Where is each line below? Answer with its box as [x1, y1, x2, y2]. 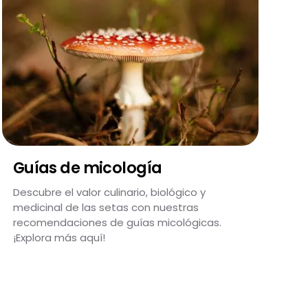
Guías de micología [12, 157, 162, 179]
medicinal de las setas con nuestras [12, 200, 199, 214]
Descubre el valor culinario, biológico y [12, 185, 206, 199]
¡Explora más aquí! [12, 230, 105, 245]
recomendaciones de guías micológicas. [12, 215, 221, 230]
